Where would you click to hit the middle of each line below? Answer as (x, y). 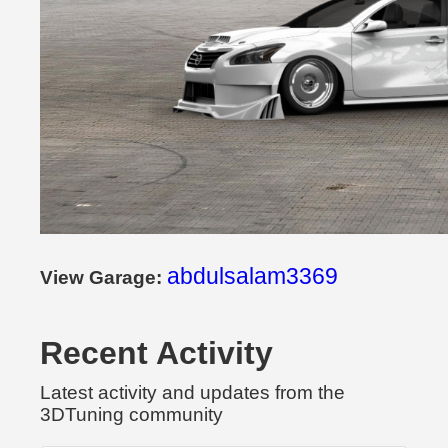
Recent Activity (156, 353)
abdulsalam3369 (252, 276)
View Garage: (103, 278)
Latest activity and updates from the (192, 393)
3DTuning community (131, 415)
